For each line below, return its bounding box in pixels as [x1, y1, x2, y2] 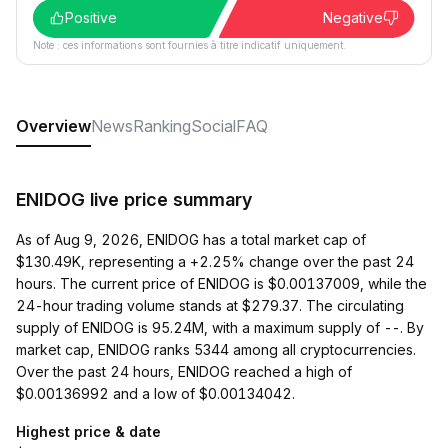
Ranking [133, 116, 191, 136]
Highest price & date [16, 423, 161, 440]
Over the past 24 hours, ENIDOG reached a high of [16, 363, 352, 380]
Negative [323, 9, 383, 26]
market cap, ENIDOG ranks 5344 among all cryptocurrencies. [16, 341, 416, 358]
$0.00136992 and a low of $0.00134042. [16, 385, 295, 402]
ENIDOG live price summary [16, 189, 252, 210]
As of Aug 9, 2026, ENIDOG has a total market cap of [16, 231, 366, 248]
